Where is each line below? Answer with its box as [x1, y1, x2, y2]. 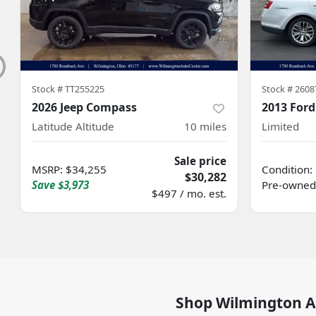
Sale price [174, 154, 226, 168]
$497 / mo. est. [152, 186, 226, 200]
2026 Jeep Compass [32, 99, 137, 115]
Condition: [262, 162, 312, 176]
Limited [262, 119, 299, 133]
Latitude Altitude [32, 119, 114, 133]
